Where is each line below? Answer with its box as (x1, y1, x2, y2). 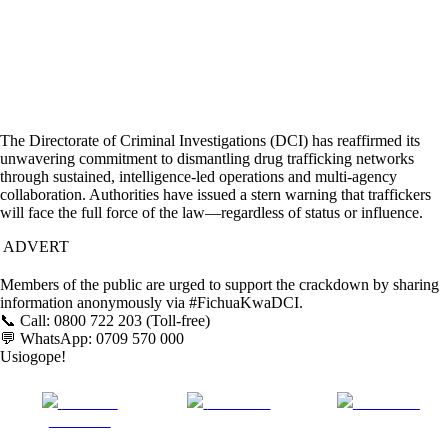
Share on (61, 394, 118, 412)
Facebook (48, 412, 111, 430)
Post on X (207, 394, 271, 412)
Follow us (356, 394, 420, 412)
